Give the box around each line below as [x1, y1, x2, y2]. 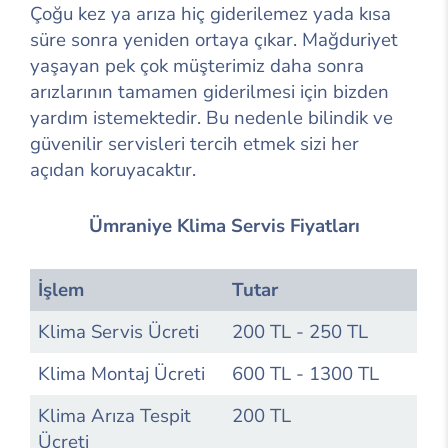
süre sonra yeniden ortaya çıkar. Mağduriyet [30, 26, 398, 53]
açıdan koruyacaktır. [30, 156, 196, 183]
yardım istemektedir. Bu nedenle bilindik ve [30, 104, 393, 131]
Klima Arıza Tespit [38, 402, 191, 429]
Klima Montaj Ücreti [38, 360, 205, 387]
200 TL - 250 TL [232, 318, 368, 345]
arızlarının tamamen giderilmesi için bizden [30, 78, 389, 105]
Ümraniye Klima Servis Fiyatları [88, 212, 360, 239]
